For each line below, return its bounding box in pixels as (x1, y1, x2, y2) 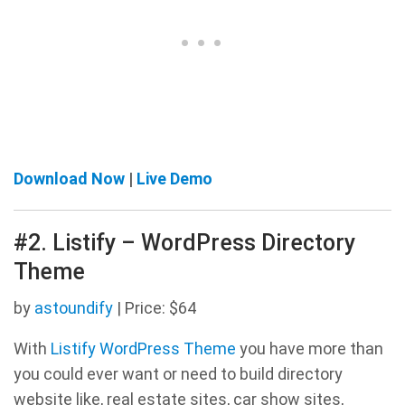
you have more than (236, 338, 383, 358)
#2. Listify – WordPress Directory (14, 229, 355, 256)
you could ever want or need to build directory (14, 363, 343, 383)
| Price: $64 (113, 297, 196, 317)
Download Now (14, 168, 125, 188)
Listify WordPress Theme (51, 338, 236, 358)
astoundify (34, 297, 113, 317)
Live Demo (137, 168, 212, 188)
